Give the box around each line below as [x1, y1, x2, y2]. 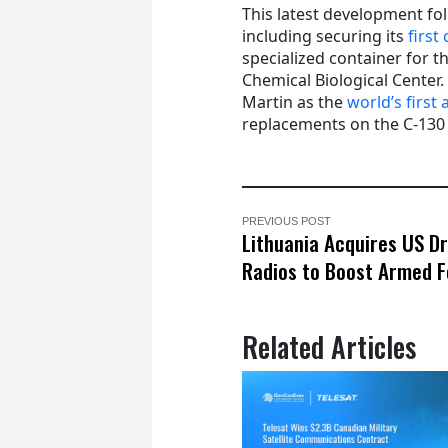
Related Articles [242, 325, 416, 367]
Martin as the [242, 90, 347, 113]
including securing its [242, 24, 408, 47]
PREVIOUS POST [242, 214, 331, 227]
